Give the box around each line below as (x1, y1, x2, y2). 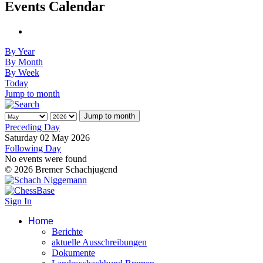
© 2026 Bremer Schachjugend (5, 164, 117, 175)
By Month (5, 57, 43, 68)
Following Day (5, 143, 61, 154)
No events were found (5, 154, 87, 164)
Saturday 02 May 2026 (5, 133, 90, 143)
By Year (5, 46, 35, 57)
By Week (5, 68, 39, 78)
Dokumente (52, 248, 95, 258)
